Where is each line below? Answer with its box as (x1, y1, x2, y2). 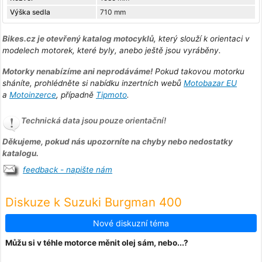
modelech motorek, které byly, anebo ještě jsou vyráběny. (2, 46, 221, 56)
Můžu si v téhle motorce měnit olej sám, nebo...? (5, 237, 188, 247)
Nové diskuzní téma (93, 218, 169, 228)
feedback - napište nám (23, 165, 112, 175)
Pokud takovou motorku (153, 67, 244, 77)
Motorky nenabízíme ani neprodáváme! (2, 67, 153, 77)
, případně (56, 90, 96, 100)
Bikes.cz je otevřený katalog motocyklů (2, 34, 154, 44)
